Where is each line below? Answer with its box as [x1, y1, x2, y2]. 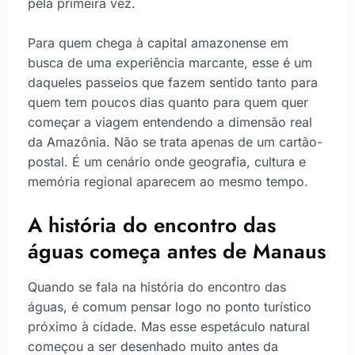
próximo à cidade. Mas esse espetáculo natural [28, 318, 310, 334]
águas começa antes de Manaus [28, 235, 326, 266]
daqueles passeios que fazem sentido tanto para [28, 74, 318, 91]
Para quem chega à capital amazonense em [28, 35, 288, 52]
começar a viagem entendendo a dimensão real [28, 114, 312, 131]
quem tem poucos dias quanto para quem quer [28, 94, 308, 111]
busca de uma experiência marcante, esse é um [28, 55, 312, 71]
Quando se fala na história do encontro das [28, 278, 286, 295]
